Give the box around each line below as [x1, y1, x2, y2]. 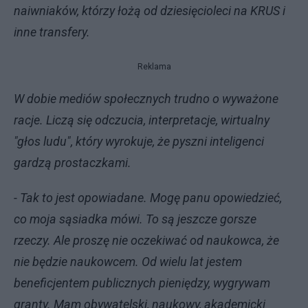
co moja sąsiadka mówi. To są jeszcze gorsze [14, 211, 256, 226]
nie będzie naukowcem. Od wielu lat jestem [14, 254, 242, 269]
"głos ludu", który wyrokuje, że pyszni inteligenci [14, 133, 264, 148]
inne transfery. [14, 24, 90, 39]
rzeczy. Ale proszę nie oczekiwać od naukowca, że [14, 232, 279, 247]
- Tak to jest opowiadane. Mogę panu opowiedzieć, [14, 190, 282, 205]
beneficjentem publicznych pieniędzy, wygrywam [14, 275, 270, 290]
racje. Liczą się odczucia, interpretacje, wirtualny [14, 112, 269, 127]
